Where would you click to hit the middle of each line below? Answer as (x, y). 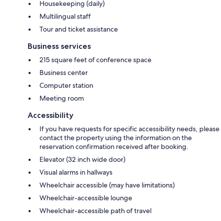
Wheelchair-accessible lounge (86, 198)
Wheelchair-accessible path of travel (95, 210)
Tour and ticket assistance (79, 29)
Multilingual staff (65, 16)
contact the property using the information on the (116, 137)
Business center (64, 72)
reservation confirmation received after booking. (114, 146)
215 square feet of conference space (95, 59)
